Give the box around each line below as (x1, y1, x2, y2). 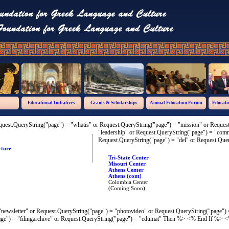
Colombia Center (108, 179, 148, 185)
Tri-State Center (108, 154, 149, 161)
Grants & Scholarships (90, 100, 138, 105)
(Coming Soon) (108, 185, 145, 191)
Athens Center (108, 167, 144, 173)
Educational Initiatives (28, 100, 75, 105)
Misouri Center (108, 161, 146, 167)
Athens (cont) (108, 173, 142, 179)
